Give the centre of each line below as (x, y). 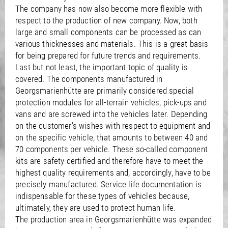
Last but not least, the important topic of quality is (102, 67)
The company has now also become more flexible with (109, 8)
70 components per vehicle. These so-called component (111, 149)
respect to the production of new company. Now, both (106, 20)
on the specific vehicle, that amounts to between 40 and (112, 137)
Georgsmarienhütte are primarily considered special (105, 90)
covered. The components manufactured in (89, 79)
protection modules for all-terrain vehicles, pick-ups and (111, 102)
